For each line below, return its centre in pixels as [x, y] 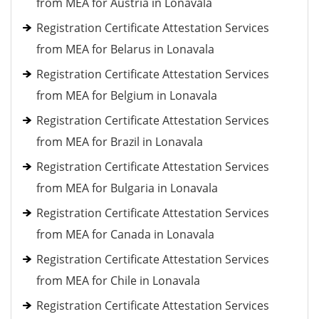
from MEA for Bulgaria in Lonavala [127, 188]
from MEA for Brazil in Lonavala [120, 142]
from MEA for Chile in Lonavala [118, 281]
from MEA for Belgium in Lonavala [127, 95]
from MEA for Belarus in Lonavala [125, 49]
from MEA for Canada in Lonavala [125, 234]
